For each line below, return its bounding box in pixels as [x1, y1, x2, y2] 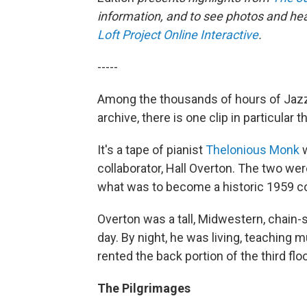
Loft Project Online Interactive [97, 27, 258, 42]
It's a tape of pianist [97, 143, 206, 157]
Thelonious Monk [206, 143, 299, 157]
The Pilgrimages [97, 281, 191, 295]
